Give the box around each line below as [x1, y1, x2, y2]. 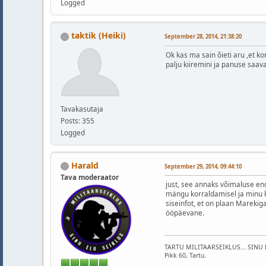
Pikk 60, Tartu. [164, 251, 206, 260]
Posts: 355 [61, 116, 94, 125]
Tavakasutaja [61, 104, 103, 113]
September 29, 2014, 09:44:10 [164, 162, 242, 170]
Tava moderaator [61, 172, 119, 182]
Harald [71, 159, 99, 171]
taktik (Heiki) [71, 30, 126, 42]
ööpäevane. [166, 208, 204, 218]
